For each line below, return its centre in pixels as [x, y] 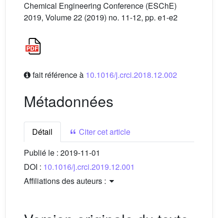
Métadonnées [69, 101]
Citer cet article [104, 132]
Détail [42, 132]
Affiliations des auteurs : [66, 181]
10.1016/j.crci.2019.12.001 [89, 167]
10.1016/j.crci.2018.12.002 [131, 75]
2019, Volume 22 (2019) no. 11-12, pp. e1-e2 [101, 17]
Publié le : [42, 153]
